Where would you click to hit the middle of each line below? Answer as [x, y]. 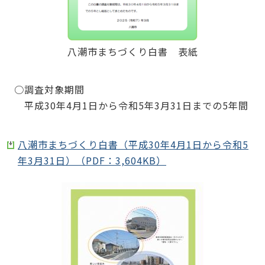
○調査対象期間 [49, 90]
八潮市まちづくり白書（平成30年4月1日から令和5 [133, 144]
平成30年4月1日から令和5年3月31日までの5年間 [131, 106]
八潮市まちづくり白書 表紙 [132, 52]
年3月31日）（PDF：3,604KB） [92, 160]
